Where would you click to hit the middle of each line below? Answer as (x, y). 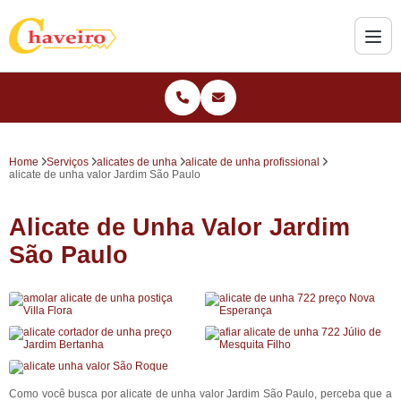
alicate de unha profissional (252, 162)
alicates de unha (137, 162)
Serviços (68, 162)
